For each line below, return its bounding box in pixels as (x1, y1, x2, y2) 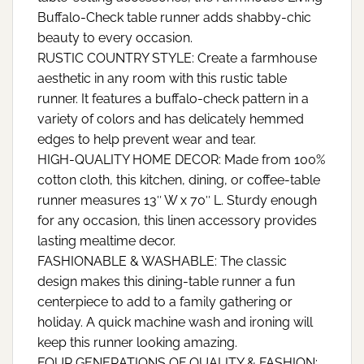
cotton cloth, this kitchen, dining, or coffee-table (37, 171, 320, 188)
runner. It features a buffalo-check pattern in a (37, 90, 309, 106)
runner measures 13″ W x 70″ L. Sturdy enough (37, 192, 317, 208)
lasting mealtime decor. (37, 232, 175, 249)
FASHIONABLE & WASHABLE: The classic (37, 253, 287, 269)
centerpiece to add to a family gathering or (37, 293, 292, 310)
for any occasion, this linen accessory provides (37, 212, 317, 228)
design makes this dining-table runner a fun (37, 273, 295, 289)
